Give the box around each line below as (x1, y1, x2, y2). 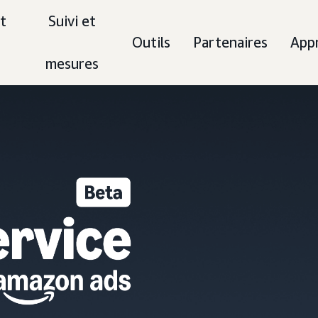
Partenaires (193, 34, 268, 50)
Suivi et (48, 13, 97, 29)
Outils (132, 34, 170, 50)
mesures (45, 55, 99, 72)
